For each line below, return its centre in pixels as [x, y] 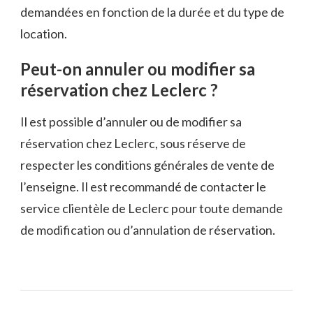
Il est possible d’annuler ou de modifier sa [131, 122]
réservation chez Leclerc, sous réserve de [133, 144]
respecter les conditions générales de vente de [147, 165]
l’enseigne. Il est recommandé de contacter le [143, 187]
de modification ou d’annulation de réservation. [148, 230]
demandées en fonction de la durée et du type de [152, 12]
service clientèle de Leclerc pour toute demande [152, 209]
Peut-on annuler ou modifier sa [138, 68]
